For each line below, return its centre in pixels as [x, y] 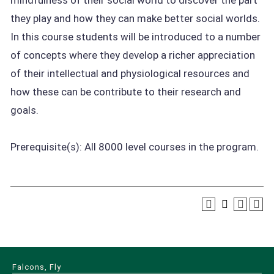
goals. [24, 110]
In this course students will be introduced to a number [135, 37]
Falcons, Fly [37, 267]
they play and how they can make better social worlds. [135, 18]
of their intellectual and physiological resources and [130, 73]
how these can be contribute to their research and [126, 92]
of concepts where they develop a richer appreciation [133, 55]
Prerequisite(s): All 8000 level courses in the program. [135, 147]
